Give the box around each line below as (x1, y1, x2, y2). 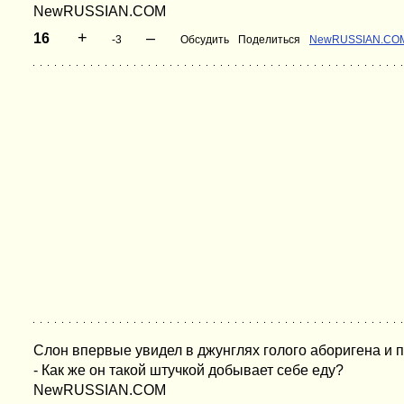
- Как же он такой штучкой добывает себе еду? (33, 363, 344, 378)
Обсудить (180, 33, 229, 46)
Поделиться (238, 33, 300, 46)
